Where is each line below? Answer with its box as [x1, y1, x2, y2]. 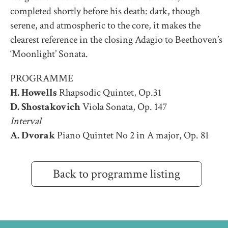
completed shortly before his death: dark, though [10, 5, 200, 18]
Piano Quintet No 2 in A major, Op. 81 [55, 129, 209, 142]
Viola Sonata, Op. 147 [80, 100, 167, 114]
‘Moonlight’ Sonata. [10, 47, 88, 61]
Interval [10, 115, 41, 128]
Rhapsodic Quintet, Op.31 [59, 86, 161, 100]
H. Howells [10, 86, 59, 100]
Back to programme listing [53, 166, 180, 182]
